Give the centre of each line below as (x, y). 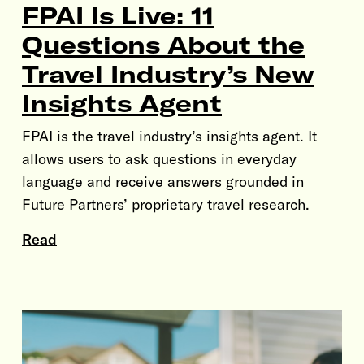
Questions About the (163, 44)
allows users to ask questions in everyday (159, 158)
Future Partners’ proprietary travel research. (166, 204)
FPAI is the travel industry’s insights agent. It (169, 136)
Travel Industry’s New (168, 74)
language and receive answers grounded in (163, 181)
